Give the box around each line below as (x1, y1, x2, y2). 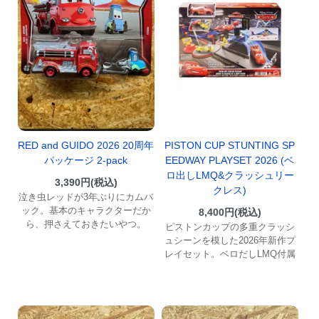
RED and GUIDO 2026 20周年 (18, 140, 155, 152)
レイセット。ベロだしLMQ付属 (164, 248, 296, 259)
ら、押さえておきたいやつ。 (26, 219, 147, 230)
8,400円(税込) (198, 206, 261, 218)
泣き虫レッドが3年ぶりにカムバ (19, 192, 154, 203)
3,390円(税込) (54, 177, 117, 189)
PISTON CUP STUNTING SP (164, 139, 296, 151)
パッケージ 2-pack (44, 155, 128, 167)
